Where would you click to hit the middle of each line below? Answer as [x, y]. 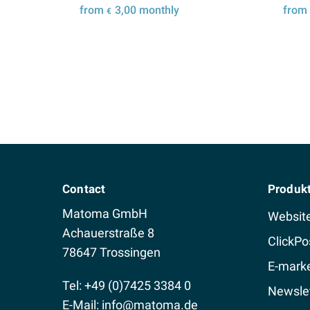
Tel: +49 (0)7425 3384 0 [127, 286]
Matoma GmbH [105, 214]
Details [159, 49]
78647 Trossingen [111, 253]
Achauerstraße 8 [108, 233]
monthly [158, 10]
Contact [84, 189]
